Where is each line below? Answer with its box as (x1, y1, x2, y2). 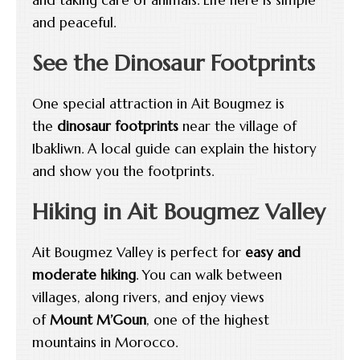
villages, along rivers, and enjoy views (32, 288, 264, 306)
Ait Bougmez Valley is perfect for (32, 243, 245, 261)
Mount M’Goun (50, 310, 146, 329)
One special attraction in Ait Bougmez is (32, 94, 284, 112)
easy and (245, 243, 301, 261)
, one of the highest (146, 310, 269, 329)
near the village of (178, 117, 297, 135)
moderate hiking (32, 265, 136, 284)
